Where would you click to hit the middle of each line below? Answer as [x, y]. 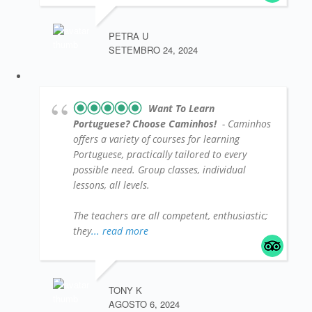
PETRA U [128, 36]
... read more [120, 231]
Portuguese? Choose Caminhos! [146, 124]
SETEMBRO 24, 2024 [153, 50]
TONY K [125, 290]
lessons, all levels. [111, 185]
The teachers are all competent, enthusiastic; [171, 216]
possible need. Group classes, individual [159, 170]
